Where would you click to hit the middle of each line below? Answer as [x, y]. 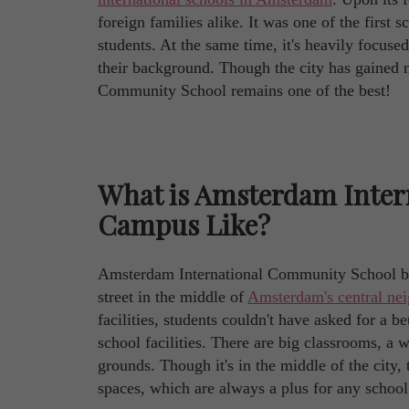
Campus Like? [184, 225]
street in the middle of [173, 297]
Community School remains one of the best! [244, 91]
